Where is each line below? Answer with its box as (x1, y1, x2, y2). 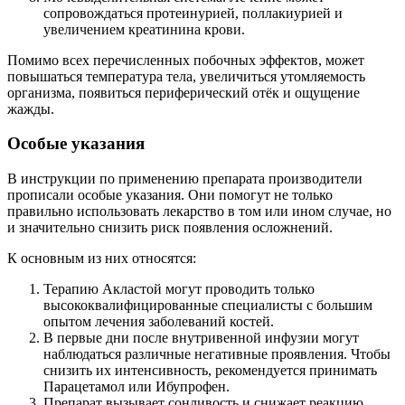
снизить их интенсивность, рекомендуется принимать (43, 363, 377, 379)
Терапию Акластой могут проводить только (43, 281, 315, 297)
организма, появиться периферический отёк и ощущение (7, 84, 360, 100)
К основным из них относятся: (7, 250, 196, 267)
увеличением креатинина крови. (43, 21, 245, 37)
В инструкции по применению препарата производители (7, 171, 363, 187)
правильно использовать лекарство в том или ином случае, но (7, 203, 391, 220)
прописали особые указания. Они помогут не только (7, 187, 333, 203)
